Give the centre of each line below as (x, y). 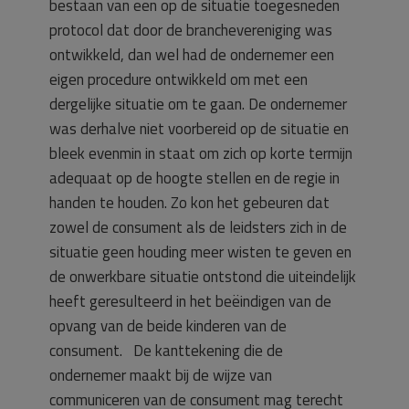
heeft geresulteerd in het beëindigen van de (190, 301)
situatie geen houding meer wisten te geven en (200, 252)
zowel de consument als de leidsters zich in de (198, 227)
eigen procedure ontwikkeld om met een (178, 79)
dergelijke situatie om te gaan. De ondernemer (198, 104)
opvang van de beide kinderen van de (168, 326)
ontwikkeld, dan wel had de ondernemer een (192, 55)
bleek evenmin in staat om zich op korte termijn (201, 153)
